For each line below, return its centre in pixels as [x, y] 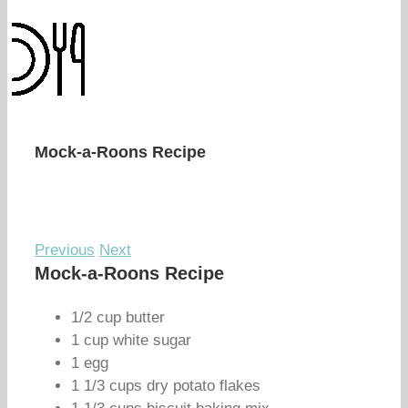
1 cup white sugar [131, 340]
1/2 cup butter [118, 317]
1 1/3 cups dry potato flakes [166, 386]
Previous [65, 250]
